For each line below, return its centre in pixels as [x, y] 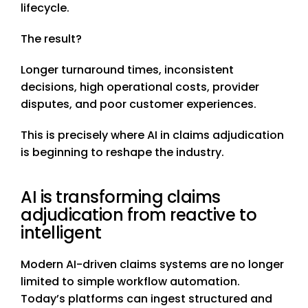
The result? [51, 39]
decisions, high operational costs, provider [140, 87]
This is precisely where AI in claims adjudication [152, 135]
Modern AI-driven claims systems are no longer [152, 265]
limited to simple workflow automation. [130, 282]
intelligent [61, 233]
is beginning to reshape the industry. [122, 153]
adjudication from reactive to [139, 215]
